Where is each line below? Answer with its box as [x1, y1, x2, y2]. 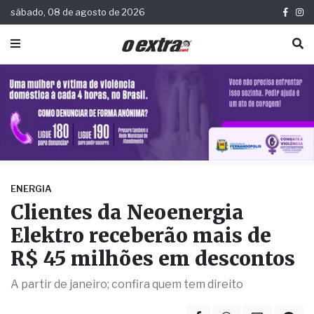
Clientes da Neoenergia [11, 200, 244, 226]
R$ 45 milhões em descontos [11, 246, 295, 272]
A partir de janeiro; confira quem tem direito [11, 278, 243, 292]
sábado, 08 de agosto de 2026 [11, 7, 145, 18]
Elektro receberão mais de [11, 223, 271, 249]
